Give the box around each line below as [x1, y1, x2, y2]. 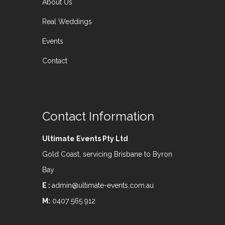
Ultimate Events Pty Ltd [42, 135, 128, 143]
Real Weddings [42, 18, 92, 26]
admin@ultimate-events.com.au [52, 181, 154, 190]
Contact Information [42, 109, 154, 124]
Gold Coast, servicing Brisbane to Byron [42, 150, 172, 159]
